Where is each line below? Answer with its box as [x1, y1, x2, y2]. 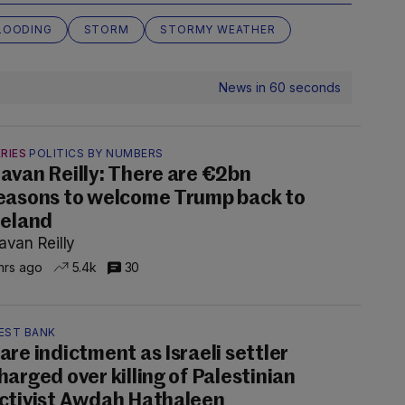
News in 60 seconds [219, 80, 341, 95]
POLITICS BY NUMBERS [29, 146, 164, 160]
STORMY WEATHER [160, 23, 276, 36]
